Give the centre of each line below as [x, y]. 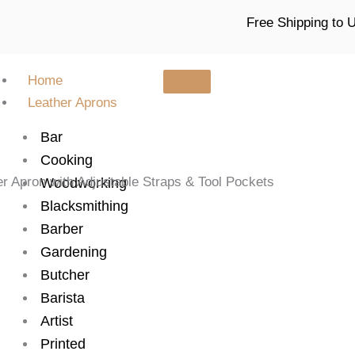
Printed [63, 344]
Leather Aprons [73, 103]
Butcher [65, 275]
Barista [62, 298]
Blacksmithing [84, 206]
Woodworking [83, 183]
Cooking [66, 160]
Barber [61, 229]
